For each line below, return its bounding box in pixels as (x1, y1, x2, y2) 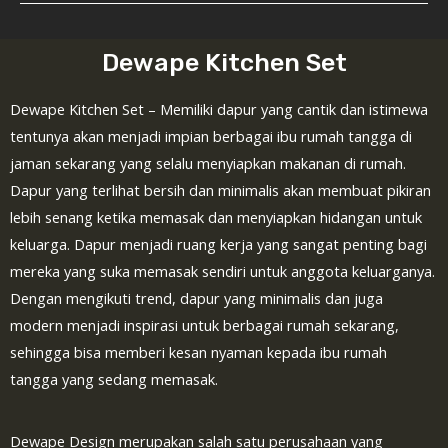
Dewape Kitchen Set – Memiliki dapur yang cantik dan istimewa (10, 99, 428, 120)
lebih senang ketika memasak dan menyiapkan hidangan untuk (10, 207, 422, 228)
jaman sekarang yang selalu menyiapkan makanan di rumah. (10, 153, 406, 174)
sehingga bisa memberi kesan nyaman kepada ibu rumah (10, 342, 387, 363)
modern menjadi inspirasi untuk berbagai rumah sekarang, (10, 315, 399, 336)
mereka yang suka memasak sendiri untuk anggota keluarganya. (10, 261, 435, 282)
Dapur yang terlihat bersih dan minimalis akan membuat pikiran (10, 180, 431, 201)
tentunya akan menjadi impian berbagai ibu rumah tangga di (10, 126, 412, 147)
